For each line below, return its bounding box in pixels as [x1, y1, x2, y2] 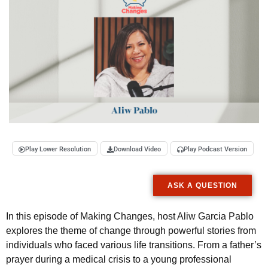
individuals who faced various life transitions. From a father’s [6, 240, 261, 251]
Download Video [114, 145, 161, 154]
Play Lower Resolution [25, 145, 91, 154]
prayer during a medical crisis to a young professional [6, 254, 232, 265]
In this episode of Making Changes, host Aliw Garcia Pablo [6, 211, 254, 222]
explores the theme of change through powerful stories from [6, 226, 256, 236]
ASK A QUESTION [167, 181, 237, 190]
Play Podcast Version [184, 145, 247, 154]
